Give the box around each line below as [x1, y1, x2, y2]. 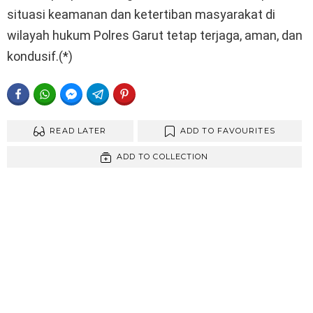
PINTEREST [136, 88, 190, 99]
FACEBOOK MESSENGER [82, 88, 204, 99]
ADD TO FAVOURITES [180, 125, 275, 136]
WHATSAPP [56, 88, 113, 99]
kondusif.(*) [7, 48, 73, 64]
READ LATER [50, 125, 107, 136]
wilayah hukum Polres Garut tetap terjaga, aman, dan [7, 27, 303, 43]
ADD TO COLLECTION [116, 152, 209, 162]
